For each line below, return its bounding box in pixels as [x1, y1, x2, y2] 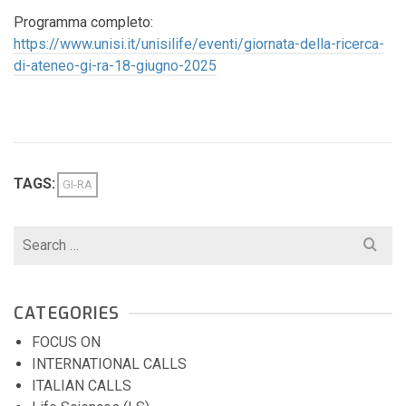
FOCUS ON [32, 333, 101, 351]
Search [13, 228, 56, 246]
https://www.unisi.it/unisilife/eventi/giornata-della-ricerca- [14, 35, 384, 53]
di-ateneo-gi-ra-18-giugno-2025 [14, 57, 217, 74]
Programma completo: [14, 14, 153, 31]
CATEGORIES [14, 303, 120, 324]
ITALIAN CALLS [32, 377, 131, 394]
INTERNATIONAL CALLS [32, 355, 187, 372]
